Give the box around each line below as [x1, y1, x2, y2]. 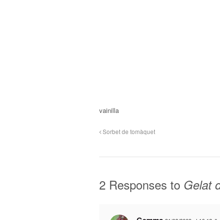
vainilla [99, 105, 119, 115]
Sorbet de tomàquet [101, 127, 155, 136]
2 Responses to [99, 175, 184, 193]
